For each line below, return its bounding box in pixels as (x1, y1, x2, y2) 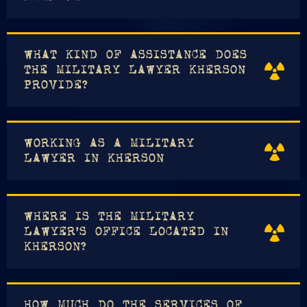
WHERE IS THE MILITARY (24, 212, 195, 223)
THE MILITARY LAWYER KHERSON (24, 65, 246, 77)
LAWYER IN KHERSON (24, 153, 164, 165)
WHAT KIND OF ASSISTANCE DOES (24, 50, 247, 62)
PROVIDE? (24, 80, 88, 92)
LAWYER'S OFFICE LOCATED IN (24, 227, 229, 238)
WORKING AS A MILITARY (24, 138, 195, 150)
